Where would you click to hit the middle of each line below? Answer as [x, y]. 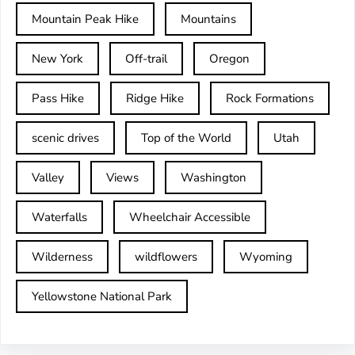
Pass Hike [58, 98]
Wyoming [266, 256]
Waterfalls [59, 217]
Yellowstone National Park [102, 296]
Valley [48, 177]
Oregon [229, 58]
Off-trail [146, 58]
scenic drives [65, 137]
